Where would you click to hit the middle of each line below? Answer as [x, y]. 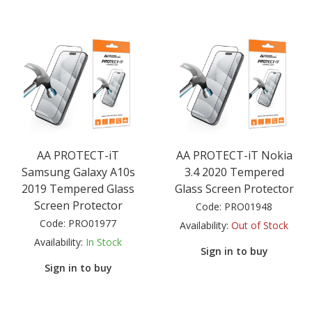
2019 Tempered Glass [78, 188]
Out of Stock [260, 225]
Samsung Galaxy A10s [78, 172]
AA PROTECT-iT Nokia [234, 155]
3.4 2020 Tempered [234, 172]
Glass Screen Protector [234, 188]
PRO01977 [92, 223]
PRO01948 [248, 206]
